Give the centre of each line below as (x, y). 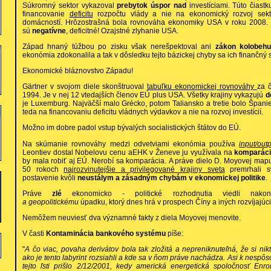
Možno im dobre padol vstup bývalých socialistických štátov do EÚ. (132, 128)
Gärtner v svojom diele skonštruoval (85, 87)
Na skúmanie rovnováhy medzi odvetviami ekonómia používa (131, 144)
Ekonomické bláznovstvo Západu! (78, 71)
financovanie (46, 14)
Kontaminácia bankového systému (106, 234)
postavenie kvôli (50, 178)
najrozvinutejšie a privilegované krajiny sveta (144, 169)
